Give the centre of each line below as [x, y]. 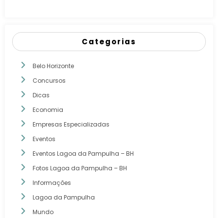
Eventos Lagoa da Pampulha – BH [83, 153]
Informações [52, 182]
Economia [48, 109]
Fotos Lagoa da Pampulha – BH [80, 168]
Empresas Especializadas [71, 124]
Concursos [49, 80]
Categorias [109, 41]
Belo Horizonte [53, 66]
